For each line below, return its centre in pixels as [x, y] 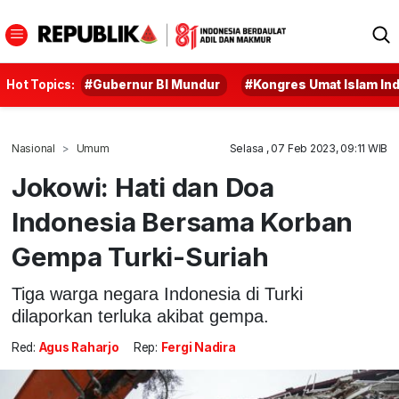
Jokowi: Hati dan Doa [143, 187]
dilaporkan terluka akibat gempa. [140, 316]
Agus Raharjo [79, 348]
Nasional [33, 148]
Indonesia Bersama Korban [182, 222]
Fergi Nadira [198, 348]
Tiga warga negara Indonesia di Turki [157, 293]
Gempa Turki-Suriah [140, 256]
